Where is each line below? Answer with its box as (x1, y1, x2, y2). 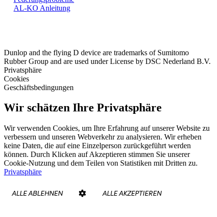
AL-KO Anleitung (14, 3, 70, 12)
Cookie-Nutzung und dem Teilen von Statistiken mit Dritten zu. (4, 159, 198, 168)
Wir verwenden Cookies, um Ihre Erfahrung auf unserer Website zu (4, 124, 210, 133)
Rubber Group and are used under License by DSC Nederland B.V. (4, 57, 211, 65)
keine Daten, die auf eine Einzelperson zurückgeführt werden (4, 141, 191, 150)
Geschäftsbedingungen (4, 83, 74, 92)
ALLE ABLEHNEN (12, 189, 62, 198)
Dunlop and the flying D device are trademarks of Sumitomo (4, 48, 189, 57)
